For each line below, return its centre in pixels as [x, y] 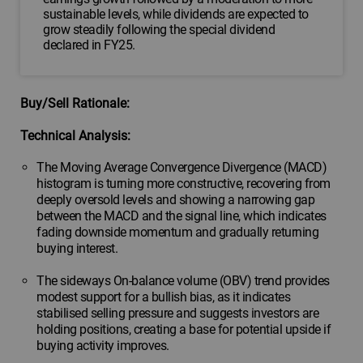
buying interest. [77, 249]
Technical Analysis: [75, 136]
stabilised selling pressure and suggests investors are [177, 314]
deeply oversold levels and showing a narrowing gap [175, 200]
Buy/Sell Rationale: [75, 104]
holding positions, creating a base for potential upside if [184, 330]
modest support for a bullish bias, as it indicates [163, 297]
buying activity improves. [103, 346]
